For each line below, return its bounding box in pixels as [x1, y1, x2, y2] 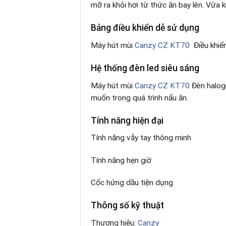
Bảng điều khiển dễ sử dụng [91, 22, 201, 33]
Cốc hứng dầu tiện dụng [91, 178, 173, 187]
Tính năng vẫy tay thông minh [91, 133, 191, 143]
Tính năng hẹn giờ [91, 155, 151, 165]
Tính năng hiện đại [91, 115, 163, 126]
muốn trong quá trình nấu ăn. [91, 93, 188, 102]
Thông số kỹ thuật [91, 200, 164, 210]
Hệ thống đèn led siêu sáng [91, 63, 199, 73]
